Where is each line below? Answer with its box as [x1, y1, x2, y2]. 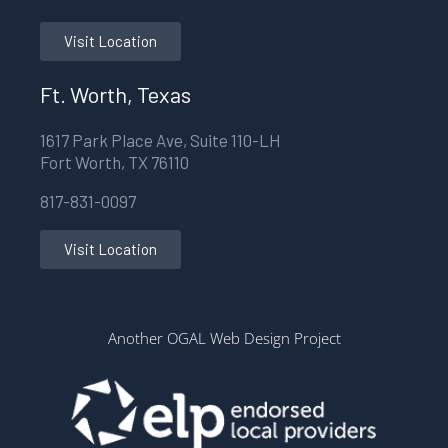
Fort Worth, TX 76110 [40, 152, 189, 173]
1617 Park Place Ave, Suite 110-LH [40, 130, 281, 151]
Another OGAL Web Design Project [107, 328, 341, 349]
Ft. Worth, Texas [40, 81, 191, 108]
